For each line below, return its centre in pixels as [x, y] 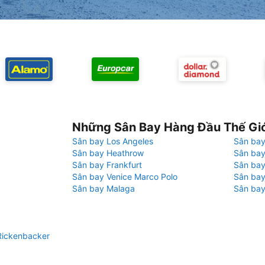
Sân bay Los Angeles [113, 141]
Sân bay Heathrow [108, 153]
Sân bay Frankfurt [107, 165]
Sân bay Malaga [104, 188]
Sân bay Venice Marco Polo [125, 177]
